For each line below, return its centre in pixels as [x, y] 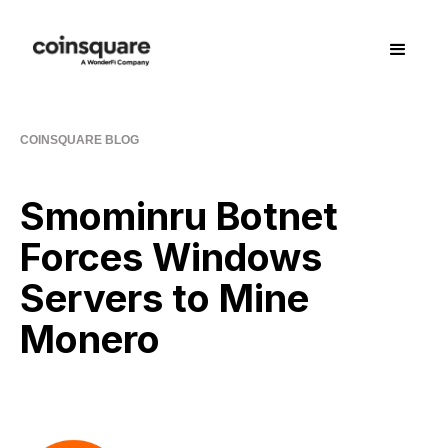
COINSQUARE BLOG [79, 139]
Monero [90, 338]
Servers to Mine [164, 297]
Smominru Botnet [179, 215]
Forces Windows [171, 256]
